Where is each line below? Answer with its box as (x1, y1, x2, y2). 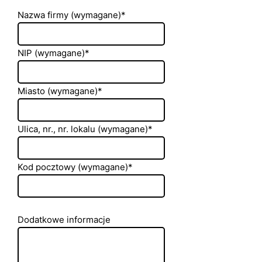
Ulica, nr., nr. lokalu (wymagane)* (18, 123, 153, 135)
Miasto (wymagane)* (18, 85, 102, 96)
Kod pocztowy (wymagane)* (18, 161, 133, 173)
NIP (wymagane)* (18, 47, 89, 58)
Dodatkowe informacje (18, 214, 111, 225)
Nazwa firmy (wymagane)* (18, 9, 126, 20)
